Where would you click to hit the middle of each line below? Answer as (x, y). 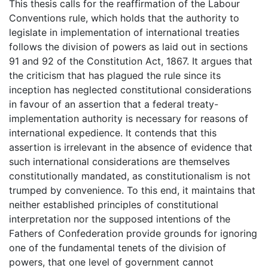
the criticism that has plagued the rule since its (115, 75)
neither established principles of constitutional (114, 204)
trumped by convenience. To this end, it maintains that (132, 190)
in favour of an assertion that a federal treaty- (114, 104)
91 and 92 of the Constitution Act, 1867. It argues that (131, 61)
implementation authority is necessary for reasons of (129, 118)
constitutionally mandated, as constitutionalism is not (130, 176)
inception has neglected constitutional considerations (130, 89)
